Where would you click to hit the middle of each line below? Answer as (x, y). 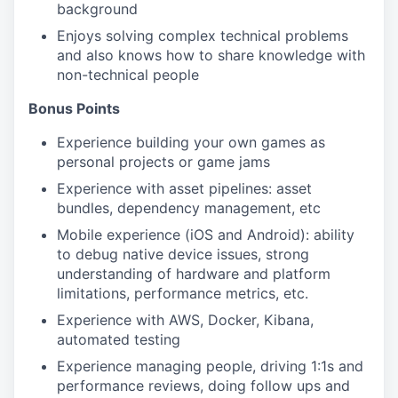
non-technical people (128, 75)
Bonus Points (74, 108)
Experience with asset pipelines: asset (184, 188)
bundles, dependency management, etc (189, 208)
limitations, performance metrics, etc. (183, 293)
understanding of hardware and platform (194, 274)
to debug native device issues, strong (183, 254)
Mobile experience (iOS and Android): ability (206, 235)
